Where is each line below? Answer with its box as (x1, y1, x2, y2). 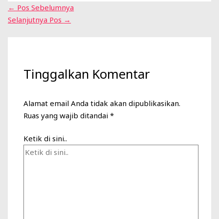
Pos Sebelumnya (15, 2, 74, 13)
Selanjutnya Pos (8, 15, 64, 25)
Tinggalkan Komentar (23, 66, 150, 83)
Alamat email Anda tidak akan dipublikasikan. (23, 98, 181, 108)
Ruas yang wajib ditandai (23, 110, 110, 120)
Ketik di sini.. (23, 133, 67, 144)
